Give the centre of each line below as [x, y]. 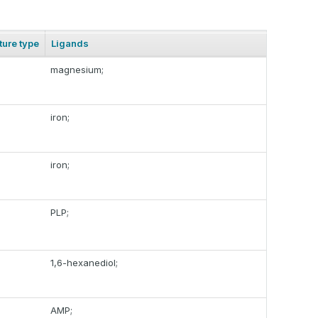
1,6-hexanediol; [84, 263]
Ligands [70, 44]
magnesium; [77, 70]
